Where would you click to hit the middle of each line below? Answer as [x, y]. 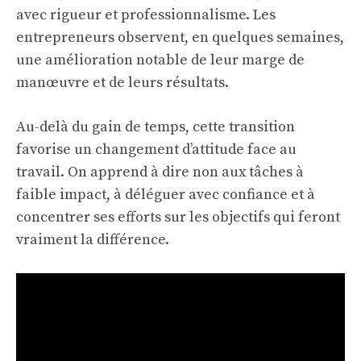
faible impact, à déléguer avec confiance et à [166, 195]
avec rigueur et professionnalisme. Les [146, 15]
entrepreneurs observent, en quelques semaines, [180, 37]
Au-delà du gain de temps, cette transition [156, 127]
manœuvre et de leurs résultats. [122, 83]
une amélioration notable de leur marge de [160, 60]
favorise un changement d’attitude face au [156, 149]
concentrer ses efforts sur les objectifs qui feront [178, 217]
